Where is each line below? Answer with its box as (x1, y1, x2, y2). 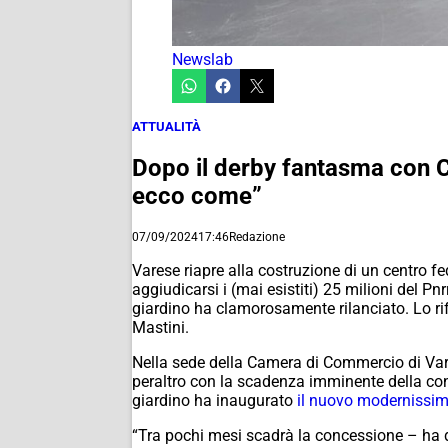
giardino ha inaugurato (132, 390, 297, 410)
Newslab (172, 50, 233, 69)
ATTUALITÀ (132, 119, 201, 134)
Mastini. (132, 317, 189, 337)
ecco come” (132, 181, 262, 210)
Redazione (229, 229, 285, 244)
